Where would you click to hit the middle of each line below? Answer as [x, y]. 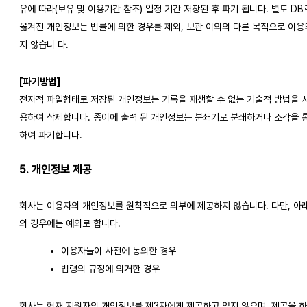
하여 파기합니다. [51, 135]
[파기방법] [40, 81]
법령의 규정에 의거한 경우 [110, 269]
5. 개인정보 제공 [56, 170]
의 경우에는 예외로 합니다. [70, 224]
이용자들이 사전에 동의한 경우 [119, 251]
